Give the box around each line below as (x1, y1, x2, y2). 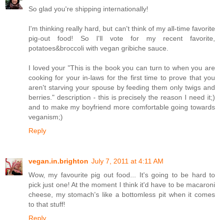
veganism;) (28, 112, 63, 121)
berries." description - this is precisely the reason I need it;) (28, 93, 215, 101)
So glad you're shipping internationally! (28, 4, 148, 13)
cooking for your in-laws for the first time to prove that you (28, 73, 215, 82)
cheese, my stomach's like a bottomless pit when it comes (28, 190, 215, 198)
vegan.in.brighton (28, 157, 88, 165)
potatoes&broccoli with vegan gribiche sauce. (28, 44, 168, 52)
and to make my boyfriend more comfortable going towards (28, 103, 215, 111)
